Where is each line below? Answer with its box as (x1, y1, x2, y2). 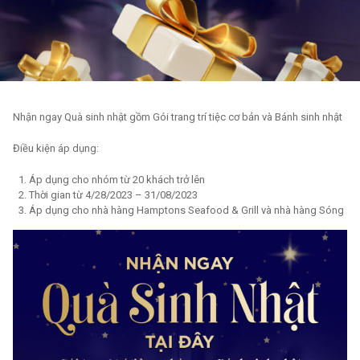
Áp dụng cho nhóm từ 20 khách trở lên (29, 174, 205, 186)
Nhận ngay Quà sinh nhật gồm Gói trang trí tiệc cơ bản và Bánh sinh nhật (13, 111, 342, 123)
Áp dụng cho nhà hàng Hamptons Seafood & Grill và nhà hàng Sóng (29, 204, 344, 216)
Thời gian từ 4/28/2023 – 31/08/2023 (29, 189, 198, 201)
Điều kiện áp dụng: (13, 142, 99, 154)
